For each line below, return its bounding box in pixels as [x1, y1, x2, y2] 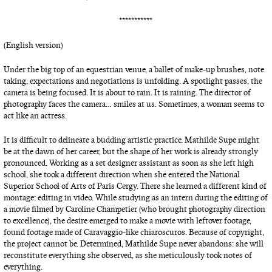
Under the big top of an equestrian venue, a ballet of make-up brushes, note [3, 64, 264, 75]
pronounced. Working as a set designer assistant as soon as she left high [3, 157, 254, 168]
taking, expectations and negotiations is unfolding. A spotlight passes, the [3, 75, 262, 86]
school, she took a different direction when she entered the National [3, 169, 240, 180]
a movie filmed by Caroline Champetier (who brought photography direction [3, 203, 265, 214]
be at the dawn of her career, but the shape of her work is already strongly [3, 146, 258, 157]
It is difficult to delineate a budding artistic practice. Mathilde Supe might [3, 134, 259, 145]
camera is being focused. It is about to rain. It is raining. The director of [3, 87, 251, 98]
